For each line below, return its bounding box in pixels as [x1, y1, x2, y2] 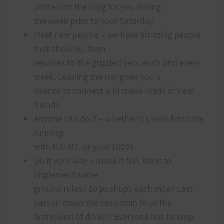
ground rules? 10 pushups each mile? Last [34, 182, 193, 194]
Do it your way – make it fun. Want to [34, 154, 172, 166]
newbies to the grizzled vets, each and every [34, 56, 199, 68]
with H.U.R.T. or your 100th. [34, 140, 135, 152]
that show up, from [34, 42, 106, 54]
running [34, 126, 63, 138]
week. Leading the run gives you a [34, 70, 161, 82]
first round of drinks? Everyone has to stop [34, 210, 193, 222]
